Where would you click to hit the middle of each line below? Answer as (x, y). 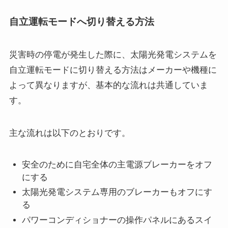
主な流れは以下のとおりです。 (69, 133)
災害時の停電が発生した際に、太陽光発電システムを (113, 54)
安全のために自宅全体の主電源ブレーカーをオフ (117, 165)
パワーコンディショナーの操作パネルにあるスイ (117, 220)
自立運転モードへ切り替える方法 (81, 21)
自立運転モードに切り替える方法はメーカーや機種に (113, 70)
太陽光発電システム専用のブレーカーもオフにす (117, 192)
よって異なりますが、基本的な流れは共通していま (108, 85)
